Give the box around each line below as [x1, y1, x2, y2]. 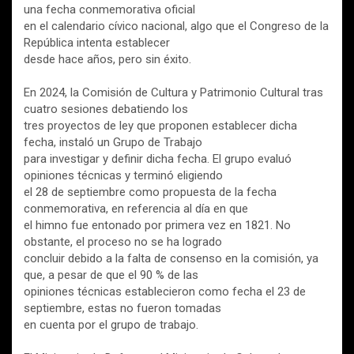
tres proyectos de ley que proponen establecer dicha [24, 119, 297, 134]
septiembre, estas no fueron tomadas [24, 301, 221, 316]
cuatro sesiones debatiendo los [24, 102, 188, 117]
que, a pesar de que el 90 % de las [24, 268, 198, 283]
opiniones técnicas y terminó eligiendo [24, 168, 223, 183]
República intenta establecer [24, 36, 170, 51]
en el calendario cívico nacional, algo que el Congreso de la [24, 19, 329, 34]
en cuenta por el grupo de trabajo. [24, 318, 198, 333]
